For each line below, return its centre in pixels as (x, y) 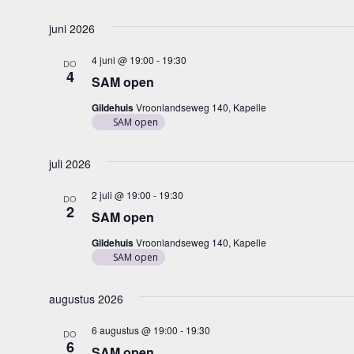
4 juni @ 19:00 (122, 60)
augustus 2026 (86, 299)
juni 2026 (72, 28)
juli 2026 (70, 164)
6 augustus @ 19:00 (134, 330)
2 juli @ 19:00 (121, 195)
